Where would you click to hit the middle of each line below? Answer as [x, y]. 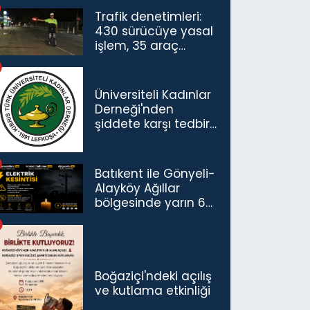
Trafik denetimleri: [148, 17]
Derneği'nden [135, 110]
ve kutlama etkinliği [153, 291]
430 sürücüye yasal [154, 31]
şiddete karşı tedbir [153, 124]
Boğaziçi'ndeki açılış [154, 276]
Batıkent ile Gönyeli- [155, 173]
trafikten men [136, 61]
